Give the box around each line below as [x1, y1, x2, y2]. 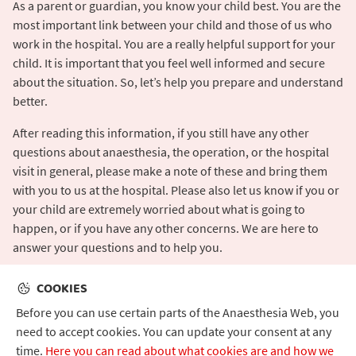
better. [13, 92, 48, 109]
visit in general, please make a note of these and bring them [13, 162, 327, 179]
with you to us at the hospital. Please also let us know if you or [13, 181, 339, 198]
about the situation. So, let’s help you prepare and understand [13, 73, 343, 90]
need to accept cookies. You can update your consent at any [16, 323, 331, 339]
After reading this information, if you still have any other [13, 124, 309, 141]
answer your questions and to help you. [13, 238, 222, 255]
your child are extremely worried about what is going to [13, 200, 305, 217]
